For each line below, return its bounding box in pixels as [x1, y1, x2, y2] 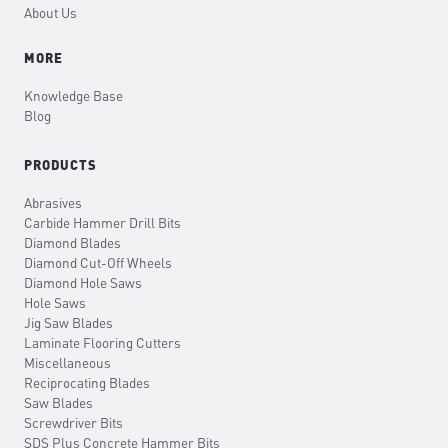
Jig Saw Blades [24, 315, 113, 331]
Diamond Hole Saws [24, 275, 142, 291]
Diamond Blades [24, 235, 121, 251]
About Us [24, 5, 77, 21]
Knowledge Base [24, 88, 123, 104]
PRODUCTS [24, 157, 97, 173]
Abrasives [24, 195, 82, 211]
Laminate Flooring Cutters [24, 335, 181, 351]
